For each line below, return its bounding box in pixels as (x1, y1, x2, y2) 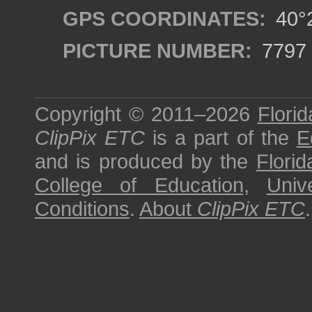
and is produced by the (35, 150, 256, 173)
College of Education (35, 173, 244, 196)
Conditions (35, 197, 130, 220)
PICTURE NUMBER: (63, 39, 252, 62)
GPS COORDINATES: (63, 7, 266, 30)
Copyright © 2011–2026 (35, 102, 258, 125)
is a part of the (145, 126, 297, 149)
